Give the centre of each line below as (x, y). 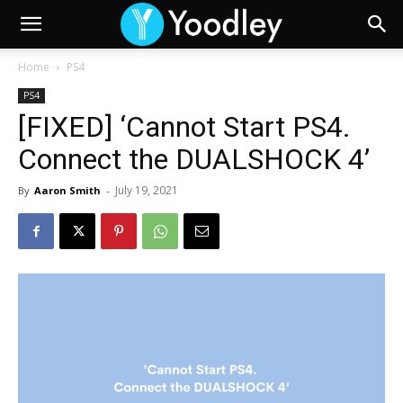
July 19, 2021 (147, 190)
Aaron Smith (67, 190)
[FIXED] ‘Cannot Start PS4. (184, 127)
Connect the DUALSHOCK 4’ (194, 159)
